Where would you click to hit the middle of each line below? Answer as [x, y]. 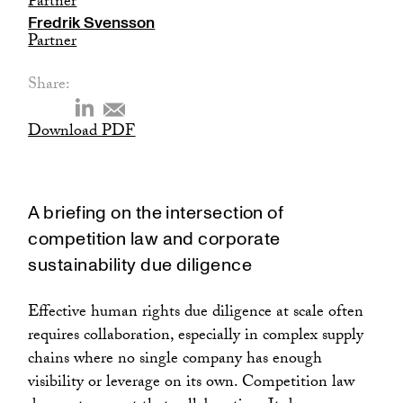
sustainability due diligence [140, 266]
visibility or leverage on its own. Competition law [192, 384]
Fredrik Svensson [92, 23]
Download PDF [82, 132]
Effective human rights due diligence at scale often [196, 314]
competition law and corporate [154, 240]
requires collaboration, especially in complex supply [196, 337]
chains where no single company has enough [175, 361]
